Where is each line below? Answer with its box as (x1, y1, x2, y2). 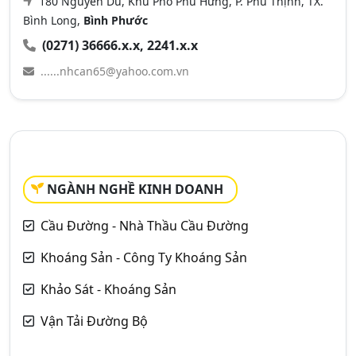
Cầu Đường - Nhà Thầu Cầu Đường (41, 217, 249, 234)
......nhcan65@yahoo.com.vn (41, 64, 189, 79)
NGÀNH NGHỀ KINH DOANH (47, 180, 223, 198)
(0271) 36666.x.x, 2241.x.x (42, 37, 198, 54)
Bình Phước (83, 13, 148, 28)
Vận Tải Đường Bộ (41, 312, 148, 330)
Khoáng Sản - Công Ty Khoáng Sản (41, 249, 247, 266)
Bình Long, (23, 13, 83, 28)
